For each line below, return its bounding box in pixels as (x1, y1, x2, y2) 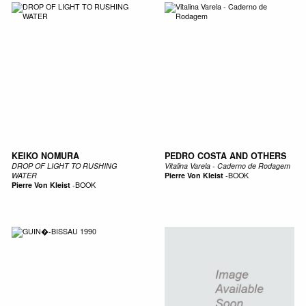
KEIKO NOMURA (11, 150, 79, 163)
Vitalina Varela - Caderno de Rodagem (164, 161, 290, 171)
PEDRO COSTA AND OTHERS (164, 150, 286, 163)
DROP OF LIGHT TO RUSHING (11, 161, 117, 171)
